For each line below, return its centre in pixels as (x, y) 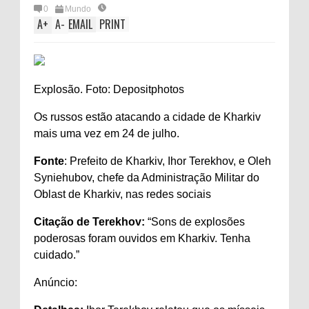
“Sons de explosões (195, 222)
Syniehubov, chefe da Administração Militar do (147, 178)
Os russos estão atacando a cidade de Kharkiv (147, 117)
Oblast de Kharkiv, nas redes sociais (122, 194)
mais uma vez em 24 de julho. (107, 133)
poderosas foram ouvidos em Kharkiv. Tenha (142, 238)
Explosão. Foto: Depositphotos (109, 89)
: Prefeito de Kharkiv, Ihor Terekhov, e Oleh (168, 161)
